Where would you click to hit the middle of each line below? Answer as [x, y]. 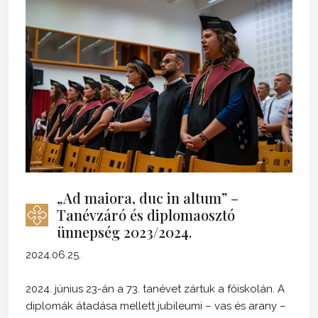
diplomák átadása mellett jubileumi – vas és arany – [156, 306]
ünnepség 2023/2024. [124, 232]
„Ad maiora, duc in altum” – [148, 198]
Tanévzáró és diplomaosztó [146, 215]
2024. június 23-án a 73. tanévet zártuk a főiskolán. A [155, 289]
